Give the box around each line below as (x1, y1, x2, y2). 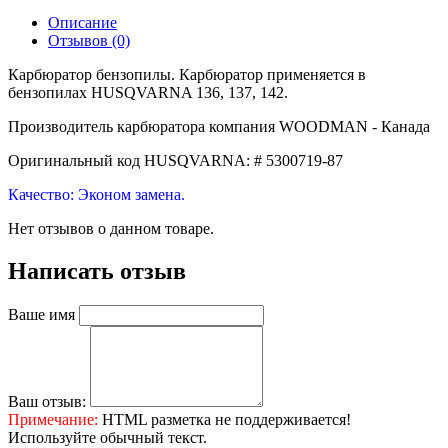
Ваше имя (8, 305, 75, 323)
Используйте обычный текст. (8, 428, 207, 446)
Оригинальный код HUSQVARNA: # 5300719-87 (8, 152, 343, 169)
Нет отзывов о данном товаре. (8, 220, 214, 237)
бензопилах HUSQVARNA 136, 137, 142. (8, 84, 288, 101)
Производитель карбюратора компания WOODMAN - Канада (8, 118, 430, 135)
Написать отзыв (8, 257, 186, 284)
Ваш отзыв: (8, 392, 86, 410)
